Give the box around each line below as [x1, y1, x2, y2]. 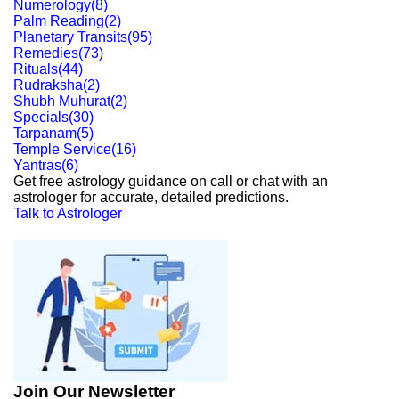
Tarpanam [13, 126, 77, 141]
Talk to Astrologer [13, 206, 122, 221]
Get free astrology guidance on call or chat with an [13, 174, 328, 189]
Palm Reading [13, 13, 104, 28]
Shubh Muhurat [13, 94, 110, 109]
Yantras [13, 158, 61, 173]
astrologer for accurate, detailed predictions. [13, 190, 289, 205]
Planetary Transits [13, 29, 127, 45]
